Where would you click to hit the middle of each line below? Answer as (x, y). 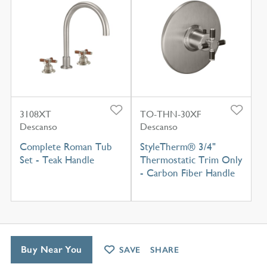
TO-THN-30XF (170, 114)
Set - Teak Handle (57, 160)
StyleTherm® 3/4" (178, 147)
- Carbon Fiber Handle (187, 173)
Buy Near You (51, 249)
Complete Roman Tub (66, 147)
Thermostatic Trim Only (191, 160)
